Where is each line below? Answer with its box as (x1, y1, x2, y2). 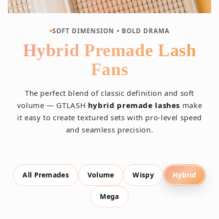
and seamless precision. (66, 124, 153, 134)
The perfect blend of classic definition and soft (24, 88, 195, 98)
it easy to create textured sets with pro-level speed (17, 112, 202, 122)
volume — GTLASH (17, 100, 88, 110)
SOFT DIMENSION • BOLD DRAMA (52, 26, 170, 35)
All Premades (22, 170, 69, 180)
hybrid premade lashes (88, 100, 180, 110)
